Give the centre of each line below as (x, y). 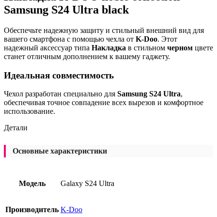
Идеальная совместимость (59, 75)
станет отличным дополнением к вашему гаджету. (87, 56)
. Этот (167, 39)
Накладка (109, 47)
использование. (30, 111)
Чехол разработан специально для (61, 94)
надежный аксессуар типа (48, 47)
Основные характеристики (60, 151)
